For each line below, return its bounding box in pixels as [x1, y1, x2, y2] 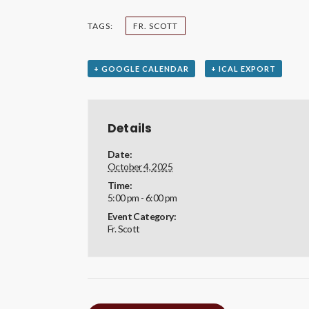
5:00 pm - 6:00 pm [108, 191, 177, 203]
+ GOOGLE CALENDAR [94, 64, 189, 73]
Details [108, 119, 152, 137]
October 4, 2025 [108, 160, 173, 172]
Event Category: [108, 210, 177, 222]
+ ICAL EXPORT [210, 64, 276, 73]
